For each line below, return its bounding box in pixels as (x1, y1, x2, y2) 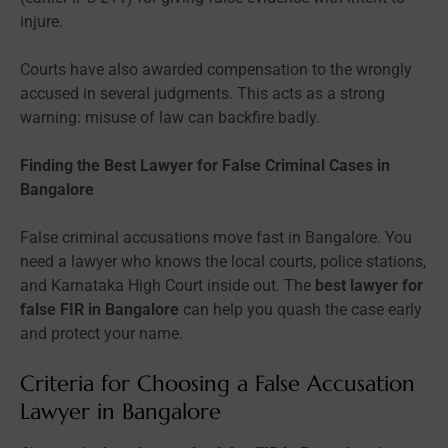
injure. (20, 11, 63, 31)
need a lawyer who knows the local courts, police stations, (20, 251, 426, 271)
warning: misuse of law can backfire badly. (20, 107, 320, 127)
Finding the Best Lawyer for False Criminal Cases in (20, 155, 390, 175)
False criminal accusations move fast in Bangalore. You (20, 227, 412, 247)
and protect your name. (20, 323, 183, 343)
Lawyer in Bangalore (20, 397, 221, 425)
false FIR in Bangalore (20, 299, 179, 319)
